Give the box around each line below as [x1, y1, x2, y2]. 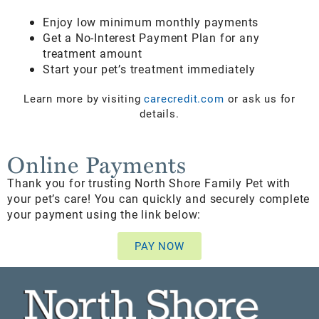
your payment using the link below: [7, 206, 202, 222]
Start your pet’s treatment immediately [43, 61, 256, 76]
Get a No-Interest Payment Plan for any [43, 29, 260, 45]
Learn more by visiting [23, 90, 145, 105]
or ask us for [227, 90, 296, 105]
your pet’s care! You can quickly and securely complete [7, 191, 310, 206]
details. [140, 105, 179, 120]
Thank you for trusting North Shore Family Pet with [7, 175, 291, 191]
